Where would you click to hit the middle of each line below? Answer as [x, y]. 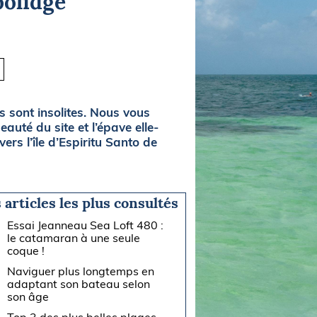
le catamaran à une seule [74, 237]
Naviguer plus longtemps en [81, 271]
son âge [28, 296]
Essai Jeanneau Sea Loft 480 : [86, 225]
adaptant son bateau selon [79, 283]
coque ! [26, 250]
